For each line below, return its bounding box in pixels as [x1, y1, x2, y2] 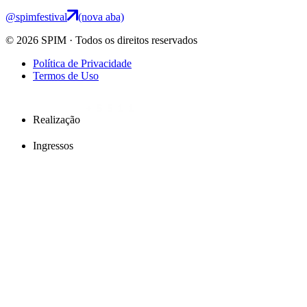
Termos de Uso [33, 70, 99, 82]
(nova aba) [78, 11, 124, 23]
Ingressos [33, 140, 73, 152]
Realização [33, 114, 80, 126]
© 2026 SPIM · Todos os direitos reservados [5, 34, 197, 47]
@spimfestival [5, 11, 67, 23]
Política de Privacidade [33, 58, 132, 70]
